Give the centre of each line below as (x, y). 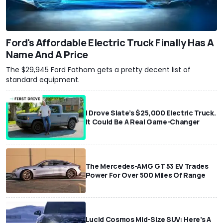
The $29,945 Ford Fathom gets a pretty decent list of (98, 69)
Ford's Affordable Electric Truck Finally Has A (110, 42)
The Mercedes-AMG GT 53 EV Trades (147, 166)
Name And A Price (47, 54)
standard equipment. (43, 79)
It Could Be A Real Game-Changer (142, 121)
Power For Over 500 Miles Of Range (145, 175)
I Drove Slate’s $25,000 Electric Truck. (151, 112)
